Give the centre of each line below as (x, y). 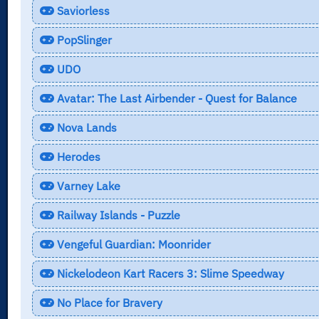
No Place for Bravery (108, 302)
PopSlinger (83, 40)
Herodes (77, 156)
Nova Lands (85, 127)
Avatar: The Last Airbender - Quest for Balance (175, 98)
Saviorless (82, 10)
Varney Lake (87, 185)
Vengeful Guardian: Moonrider (132, 244)
